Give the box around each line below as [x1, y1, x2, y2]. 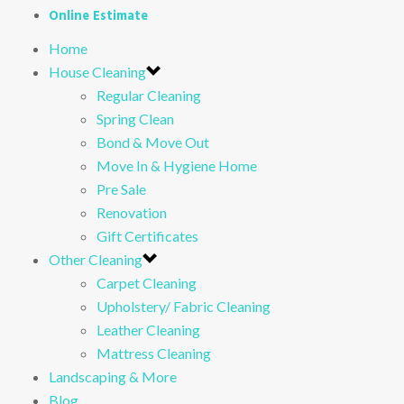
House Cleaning [48, 62, 146, 80]
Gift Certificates [96, 226, 199, 244]
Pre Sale [96, 179, 147, 197]
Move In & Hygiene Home [96, 156, 258, 174]
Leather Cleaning [96, 320, 201, 338]
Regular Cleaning [96, 86, 202, 104]
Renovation [96, 203, 168, 221]
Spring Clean [96, 109, 175, 127]
